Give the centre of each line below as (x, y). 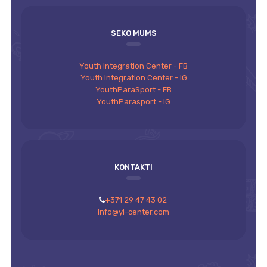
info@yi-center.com (133, 212)
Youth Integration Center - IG (133, 78)
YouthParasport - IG (133, 102)
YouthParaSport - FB (133, 90)
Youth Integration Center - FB (133, 66)
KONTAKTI (133, 167)
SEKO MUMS (133, 33)
